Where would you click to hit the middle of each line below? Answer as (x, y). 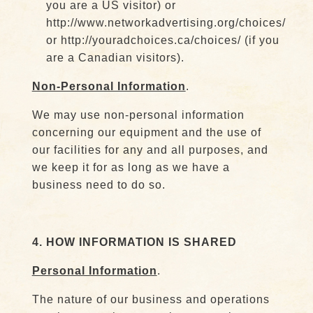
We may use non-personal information (138, 115)
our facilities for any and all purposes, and (150, 150)
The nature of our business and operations (151, 299)
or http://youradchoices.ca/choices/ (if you (162, 40)
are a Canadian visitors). (115, 58)
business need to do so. (99, 185)
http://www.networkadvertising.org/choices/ (166, 23)
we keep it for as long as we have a (131, 167)
